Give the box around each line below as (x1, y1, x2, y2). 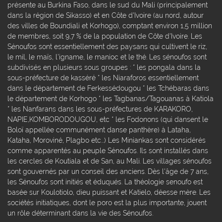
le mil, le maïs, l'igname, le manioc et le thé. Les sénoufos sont (7, 52, 207, 61)
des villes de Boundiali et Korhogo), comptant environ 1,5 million (7, 21, 212, 30)
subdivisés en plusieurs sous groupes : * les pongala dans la (7, 62, 201, 71)
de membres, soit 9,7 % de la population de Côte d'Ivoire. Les (7, 31, 202, 40)
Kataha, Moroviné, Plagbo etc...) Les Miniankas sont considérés (7, 135, 206, 144)
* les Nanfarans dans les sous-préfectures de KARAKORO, (7, 104, 193, 113)
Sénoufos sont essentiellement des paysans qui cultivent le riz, (7, 42, 207, 51)
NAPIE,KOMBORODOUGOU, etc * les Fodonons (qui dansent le (7, 114, 208, 123)
